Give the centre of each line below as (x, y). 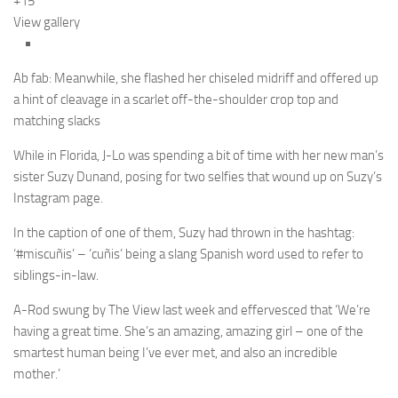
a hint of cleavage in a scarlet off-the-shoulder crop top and (176, 100)
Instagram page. (58, 199)
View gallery (47, 23)
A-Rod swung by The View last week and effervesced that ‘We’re (192, 310)
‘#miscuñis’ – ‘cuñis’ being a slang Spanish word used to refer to (188, 255)
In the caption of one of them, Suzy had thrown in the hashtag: (184, 233)
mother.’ (37, 374)
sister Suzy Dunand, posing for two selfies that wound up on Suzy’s (198, 177)
